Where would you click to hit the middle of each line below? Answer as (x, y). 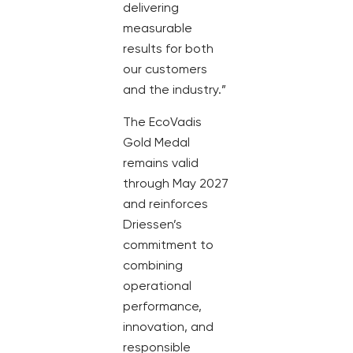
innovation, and (168, 326)
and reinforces (165, 203)
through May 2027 (176, 183)
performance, (162, 306)
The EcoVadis (162, 121)
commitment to (168, 244)
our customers (165, 69)
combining (153, 265)
